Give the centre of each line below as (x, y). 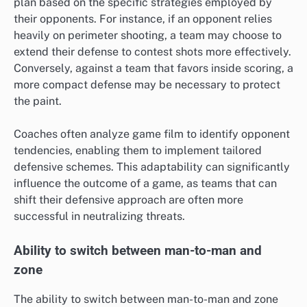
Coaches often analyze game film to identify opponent (152, 134)
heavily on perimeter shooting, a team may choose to (148, 36)
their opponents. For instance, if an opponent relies (143, 19)
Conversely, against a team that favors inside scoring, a (153, 69)
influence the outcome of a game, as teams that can (145, 184)
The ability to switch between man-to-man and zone (146, 299)
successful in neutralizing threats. (99, 217)
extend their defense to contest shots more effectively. (152, 52)
